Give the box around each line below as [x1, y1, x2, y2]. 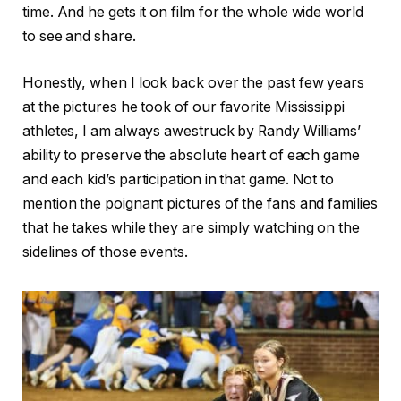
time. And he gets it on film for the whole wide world [22, 4, 363, 21]
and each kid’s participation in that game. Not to [22, 170, 335, 188]
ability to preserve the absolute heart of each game [22, 146, 360, 164]
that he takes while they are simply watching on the [22, 218, 360, 236]
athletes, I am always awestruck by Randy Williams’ [22, 122, 362, 140]
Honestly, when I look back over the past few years [22, 73, 365, 91]
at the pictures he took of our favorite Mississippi [22, 98, 345, 115]
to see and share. [22, 28, 136, 46]
